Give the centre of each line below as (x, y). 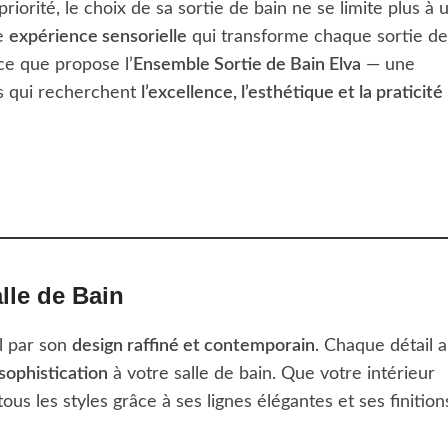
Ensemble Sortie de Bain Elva (247, 65)
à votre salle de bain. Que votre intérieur (271, 374)
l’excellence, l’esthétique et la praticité (292, 93)
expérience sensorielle (98, 37)
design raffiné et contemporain (193, 346)
